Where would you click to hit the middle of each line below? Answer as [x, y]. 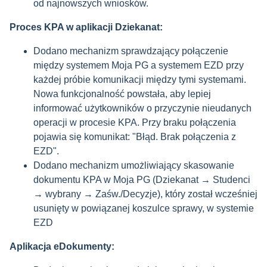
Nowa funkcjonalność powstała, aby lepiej [122, 94]
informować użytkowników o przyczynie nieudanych [142, 108]
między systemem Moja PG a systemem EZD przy [139, 65]
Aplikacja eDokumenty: [64, 246]
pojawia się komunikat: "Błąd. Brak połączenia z [135, 137]
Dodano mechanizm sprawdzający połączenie [131, 51]
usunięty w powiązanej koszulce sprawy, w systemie [144, 208]
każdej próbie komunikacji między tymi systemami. [140, 80]
